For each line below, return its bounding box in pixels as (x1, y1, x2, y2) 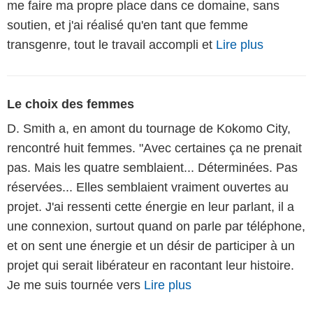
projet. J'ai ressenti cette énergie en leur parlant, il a (7, 199, 294, 214)
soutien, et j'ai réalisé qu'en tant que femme (7, 17, 248, 32)
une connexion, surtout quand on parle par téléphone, (7, 219, 305, 233)
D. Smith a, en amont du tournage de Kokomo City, (7, 121, 291, 136)
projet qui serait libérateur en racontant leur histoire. (7, 258, 294, 272)
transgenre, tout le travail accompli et (7, 37, 216, 52)
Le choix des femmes (7, 96, 134, 111)
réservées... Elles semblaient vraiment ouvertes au (7, 180, 289, 194)
